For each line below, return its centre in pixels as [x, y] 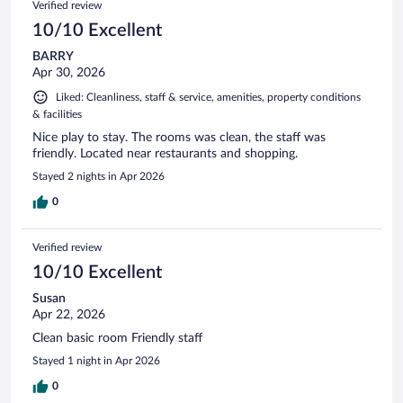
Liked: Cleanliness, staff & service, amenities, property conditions [208, 97]
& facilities [57, 114]
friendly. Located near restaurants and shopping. [165, 153]
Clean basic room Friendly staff [117, 338]
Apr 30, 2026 [69, 72]
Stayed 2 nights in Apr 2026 [99, 176]
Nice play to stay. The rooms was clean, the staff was [179, 137]
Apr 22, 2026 [69, 314]
